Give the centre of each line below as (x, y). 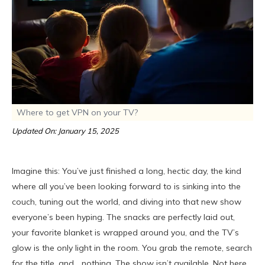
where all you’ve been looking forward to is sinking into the (126, 187)
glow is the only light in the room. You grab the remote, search (132, 248)
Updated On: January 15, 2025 (65, 131)
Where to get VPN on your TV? (77, 113)
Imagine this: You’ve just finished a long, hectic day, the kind (127, 171)
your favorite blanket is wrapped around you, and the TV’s (125, 233)
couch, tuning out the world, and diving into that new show (127, 202)
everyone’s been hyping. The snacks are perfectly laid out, (123, 217)
